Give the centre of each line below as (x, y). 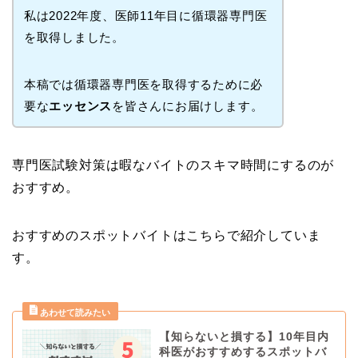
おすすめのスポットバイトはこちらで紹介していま (167, 236)
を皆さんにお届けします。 (188, 105)
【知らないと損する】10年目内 (244, 337)
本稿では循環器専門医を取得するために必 (143, 84)
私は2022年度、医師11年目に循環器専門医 (145, 15)
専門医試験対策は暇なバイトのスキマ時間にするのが (173, 165)
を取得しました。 (74, 37)
